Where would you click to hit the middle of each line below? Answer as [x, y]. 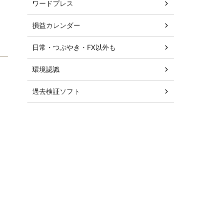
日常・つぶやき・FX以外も [74, 47]
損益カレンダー [56, 25]
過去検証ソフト [56, 91]
